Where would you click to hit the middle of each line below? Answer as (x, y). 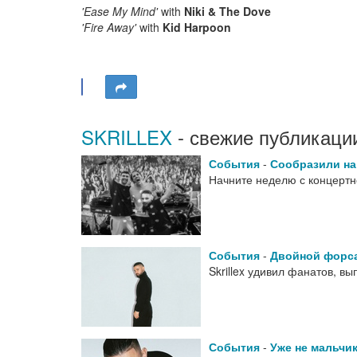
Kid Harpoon (197, 27)
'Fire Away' (109, 27)
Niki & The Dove (228, 11)
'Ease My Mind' (120, 11)
